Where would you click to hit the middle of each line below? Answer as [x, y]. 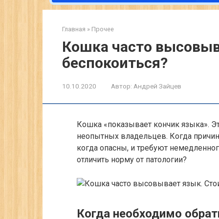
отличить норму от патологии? [132, 160]
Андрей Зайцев [157, 86]
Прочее [103, 29]
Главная [74, 29]
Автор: [121, 86]
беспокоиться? [115, 63]
